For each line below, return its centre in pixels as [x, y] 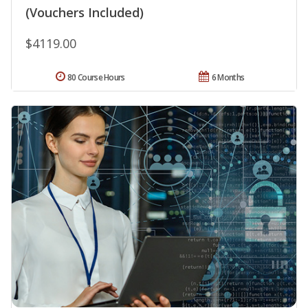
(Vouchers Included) [85, 12]
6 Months [228, 77]
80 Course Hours [96, 77]
